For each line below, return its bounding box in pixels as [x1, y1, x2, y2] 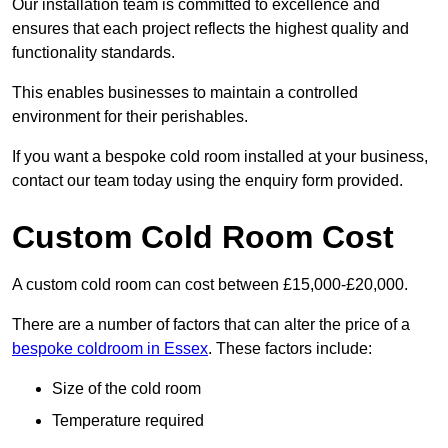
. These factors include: [208, 340, 372, 358]
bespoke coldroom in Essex [12, 340, 208, 358]
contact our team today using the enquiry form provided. [12, 172, 403, 190]
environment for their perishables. [12, 108, 248, 126]
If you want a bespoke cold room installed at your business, [12, 148, 428, 166]
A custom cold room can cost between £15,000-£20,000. [12, 276, 408, 294]
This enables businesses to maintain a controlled [12, 84, 358, 102]
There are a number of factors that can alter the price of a [12, 316, 410, 334]
